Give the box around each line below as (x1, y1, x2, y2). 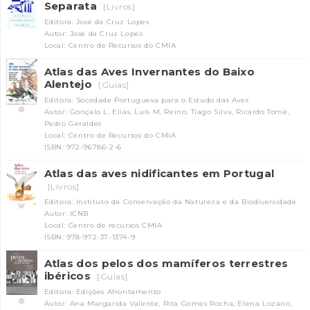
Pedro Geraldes (44, 119, 102, 128)
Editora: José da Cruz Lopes (44, 17, 149, 26)
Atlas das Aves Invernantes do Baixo (44, 65, 255, 78)
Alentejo (44, 77, 95, 91)
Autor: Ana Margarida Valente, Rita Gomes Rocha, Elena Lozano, (44, 299, 293, 308)
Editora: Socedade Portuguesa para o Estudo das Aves (44, 95, 249, 104)
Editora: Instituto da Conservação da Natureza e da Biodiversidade (44, 197, 297, 206)
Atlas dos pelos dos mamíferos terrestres (44, 257, 289, 270)
